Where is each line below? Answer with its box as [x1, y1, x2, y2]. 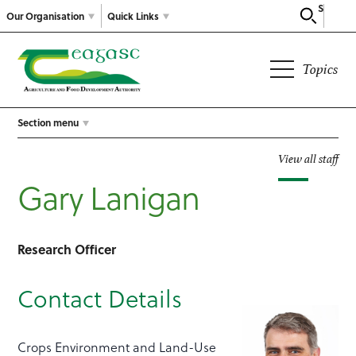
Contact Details [17, 281, 183, 316]
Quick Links [107, 8, 159, 23]
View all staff [277, 151, 339, 167]
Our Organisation [6, 8, 84, 23]
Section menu [17, 115, 79, 130]
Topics [301, 60, 339, 78]
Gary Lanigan [17, 173, 200, 221]
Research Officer [17, 240, 117, 259]
